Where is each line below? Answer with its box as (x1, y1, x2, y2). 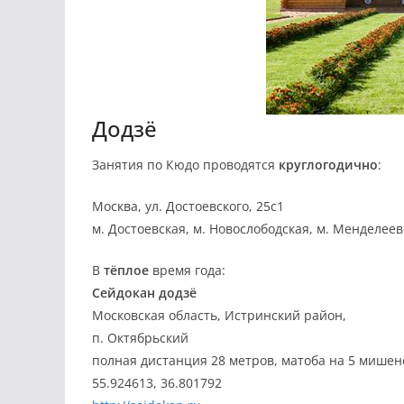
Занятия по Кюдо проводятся (92, 156, 279, 173)
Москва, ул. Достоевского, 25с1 (92, 197, 284, 215)
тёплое (104, 262, 149, 279)
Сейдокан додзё (92, 284, 197, 301)
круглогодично (279, 156, 378, 173)
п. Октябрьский (92, 329, 188, 346)
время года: (149, 262, 225, 279)
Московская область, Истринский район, (92, 307, 346, 324)
